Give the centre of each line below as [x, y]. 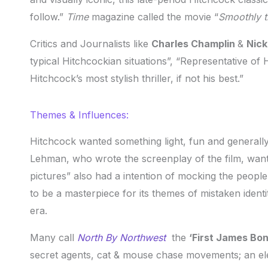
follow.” [48, 17]
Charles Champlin [194, 44]
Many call [54, 238]
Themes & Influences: [79, 115]
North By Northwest [121, 238]
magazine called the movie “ [155, 17]
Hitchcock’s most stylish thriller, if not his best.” [137, 79]
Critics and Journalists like [91, 44]
